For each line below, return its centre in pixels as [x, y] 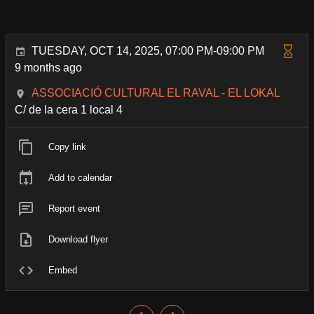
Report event [74, 209]
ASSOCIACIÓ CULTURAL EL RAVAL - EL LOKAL [156, 93]
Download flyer [78, 239]
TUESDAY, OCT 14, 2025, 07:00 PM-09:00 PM [148, 51]
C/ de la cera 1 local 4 [69, 110]
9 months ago [48, 68]
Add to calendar [80, 178]
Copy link [67, 147]
